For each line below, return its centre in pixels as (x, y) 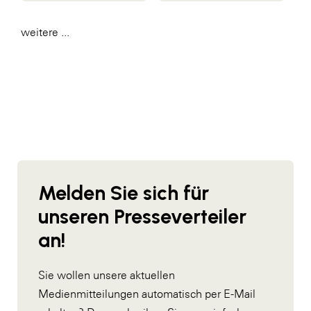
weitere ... (45, 32)
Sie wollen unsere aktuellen (107, 275)
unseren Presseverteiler (142, 217)
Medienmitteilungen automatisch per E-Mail (147, 294)
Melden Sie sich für (124, 193)
